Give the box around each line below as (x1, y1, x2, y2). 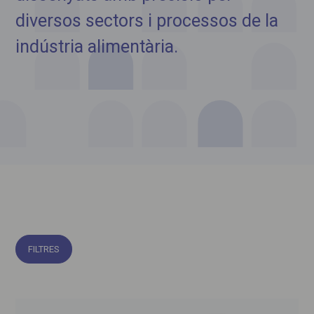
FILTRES (28, 244, 60, 254)
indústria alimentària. (15, 36, 179, 57)
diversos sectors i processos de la (15, 11, 279, 31)
